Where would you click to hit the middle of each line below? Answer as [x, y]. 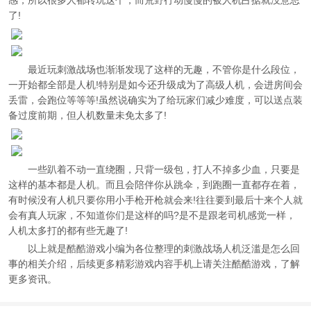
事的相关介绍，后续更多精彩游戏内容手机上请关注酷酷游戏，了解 [154, 264]
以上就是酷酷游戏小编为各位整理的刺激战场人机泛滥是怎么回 [164, 249]
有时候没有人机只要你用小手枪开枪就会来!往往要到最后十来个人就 [155, 200]
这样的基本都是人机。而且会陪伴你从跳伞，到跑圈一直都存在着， [154, 185]
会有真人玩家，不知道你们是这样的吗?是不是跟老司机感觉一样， [152, 215]
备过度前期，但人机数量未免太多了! [87, 115]
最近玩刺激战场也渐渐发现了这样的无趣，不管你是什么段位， [164, 69]
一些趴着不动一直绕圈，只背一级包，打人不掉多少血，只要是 [164, 169]
